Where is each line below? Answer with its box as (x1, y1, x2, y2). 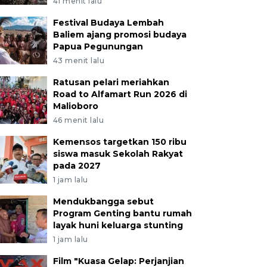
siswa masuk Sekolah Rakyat (52, 148, 183, 159)
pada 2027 (52, 160, 101, 171)
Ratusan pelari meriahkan (52, 77, 169, 88)
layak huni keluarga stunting (52, 220, 183, 231)
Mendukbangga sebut (52, 196, 154, 207)
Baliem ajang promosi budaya (52, 29, 187, 40)
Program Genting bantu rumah (52, 208, 192, 219)
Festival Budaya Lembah (52, 17, 164, 28)
